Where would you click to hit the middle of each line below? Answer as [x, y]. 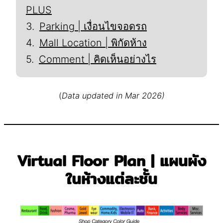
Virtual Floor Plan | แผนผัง [111, 161]
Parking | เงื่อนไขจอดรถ [93, 26]
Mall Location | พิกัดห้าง [93, 43]
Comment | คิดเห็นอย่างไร [98, 59]
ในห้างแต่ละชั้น [111, 178]
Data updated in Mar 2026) [113, 95]
